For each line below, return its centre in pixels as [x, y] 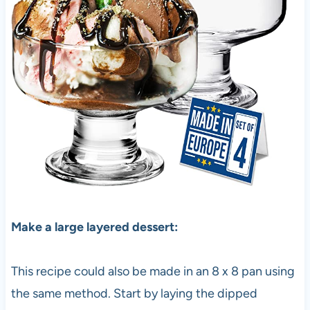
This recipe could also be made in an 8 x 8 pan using [153, 272]
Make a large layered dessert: [94, 227]
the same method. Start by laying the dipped [134, 294]
